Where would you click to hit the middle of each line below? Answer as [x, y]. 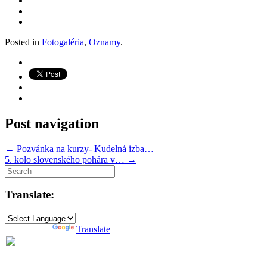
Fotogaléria [63, 42]
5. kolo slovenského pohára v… [66, 159]
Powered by [29, 229]
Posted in [23, 42]
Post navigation [52, 123]
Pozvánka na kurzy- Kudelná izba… [84, 148]
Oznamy [105, 42]
